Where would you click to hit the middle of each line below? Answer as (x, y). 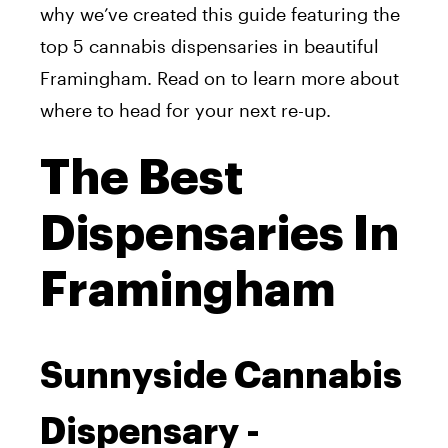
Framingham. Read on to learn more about (219, 78)
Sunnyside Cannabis (221, 376)
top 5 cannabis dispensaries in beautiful (209, 46)
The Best (141, 178)
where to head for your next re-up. (185, 110)
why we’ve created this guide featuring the (220, 14)
